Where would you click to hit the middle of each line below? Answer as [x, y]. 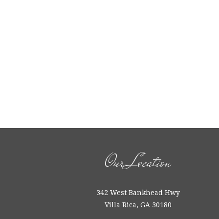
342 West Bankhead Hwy [138, 193]
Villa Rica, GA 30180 [138, 205]
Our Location [138, 162]
